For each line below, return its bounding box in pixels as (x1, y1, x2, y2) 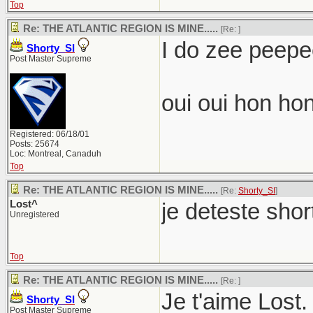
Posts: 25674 (10, 139, 59, 149)
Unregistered (10, 210, 59, 219)
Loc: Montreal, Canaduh (10, 149, 101, 159)
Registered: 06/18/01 (10, 129, 89, 139)
